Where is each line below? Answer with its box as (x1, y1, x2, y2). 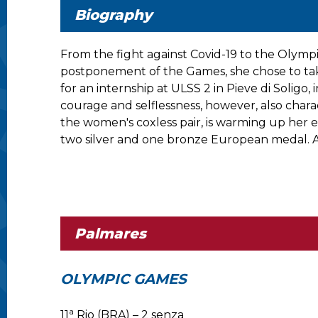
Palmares (75, 225, 146, 242)
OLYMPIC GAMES (60, 270, 187, 287)
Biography (75, 6, 152, 23)
